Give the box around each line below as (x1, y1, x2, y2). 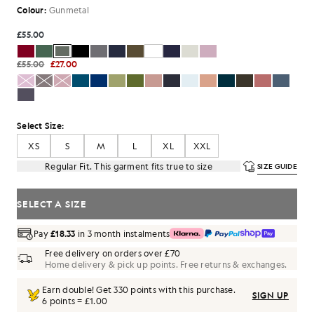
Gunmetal (48, 4, 89, 15)
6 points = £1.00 (42, 295, 107, 306)
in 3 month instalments (75, 228, 170, 239)
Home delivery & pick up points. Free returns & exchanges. (45, 259, 287, 270)
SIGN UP (252, 289, 289, 301)
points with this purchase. (128, 284, 235, 295)
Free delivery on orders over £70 (45, 247, 180, 259)
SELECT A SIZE (17, 198, 87, 210)
